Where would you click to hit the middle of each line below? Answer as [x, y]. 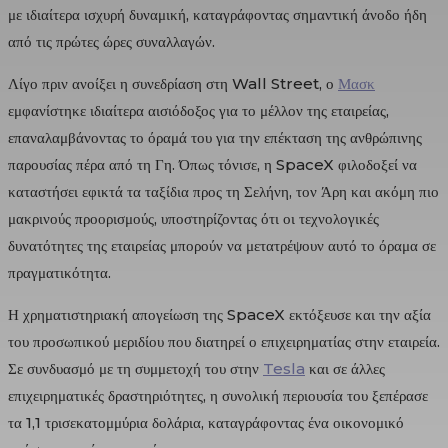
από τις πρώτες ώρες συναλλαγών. [111, 41]
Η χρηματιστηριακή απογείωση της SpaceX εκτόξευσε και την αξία [219, 314]
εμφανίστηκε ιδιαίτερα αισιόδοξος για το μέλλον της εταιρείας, [198, 110]
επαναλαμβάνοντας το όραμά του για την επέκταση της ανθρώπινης [215, 137]
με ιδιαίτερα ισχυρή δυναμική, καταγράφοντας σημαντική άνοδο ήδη [217, 14]
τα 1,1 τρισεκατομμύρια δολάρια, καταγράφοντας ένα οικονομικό [206, 422]
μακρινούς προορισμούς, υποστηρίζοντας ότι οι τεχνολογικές [193, 218]
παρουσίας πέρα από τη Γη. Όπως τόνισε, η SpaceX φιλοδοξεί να [212, 164]
